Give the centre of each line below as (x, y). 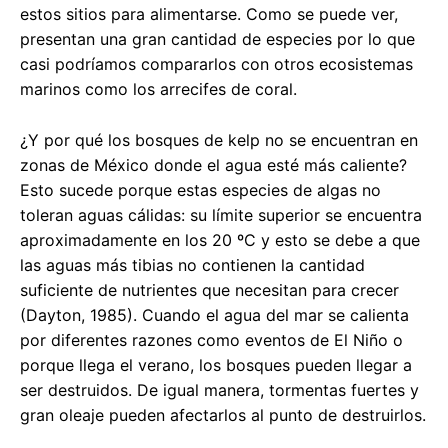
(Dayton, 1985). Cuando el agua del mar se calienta (214, 314)
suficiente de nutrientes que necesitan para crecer (209, 289)
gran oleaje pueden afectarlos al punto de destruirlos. (223, 414)
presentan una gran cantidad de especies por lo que (217, 38)
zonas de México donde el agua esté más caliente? (213, 164)
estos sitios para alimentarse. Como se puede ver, (209, 13)
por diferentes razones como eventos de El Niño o (211, 339)
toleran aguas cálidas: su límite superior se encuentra (221, 214)
